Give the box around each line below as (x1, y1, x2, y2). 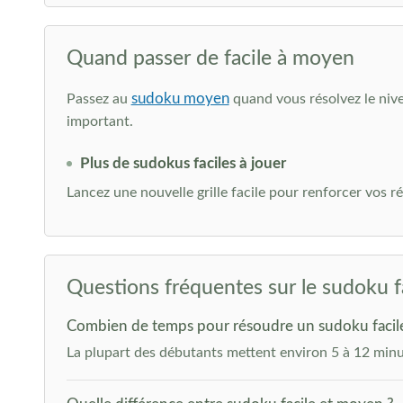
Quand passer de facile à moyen (66, 48, 354, 68)
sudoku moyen (130, 91, 229, 106)
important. (66, 114, 133, 129)
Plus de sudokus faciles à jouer (79, 156, 286, 171)
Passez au (66, 92, 131, 106)
